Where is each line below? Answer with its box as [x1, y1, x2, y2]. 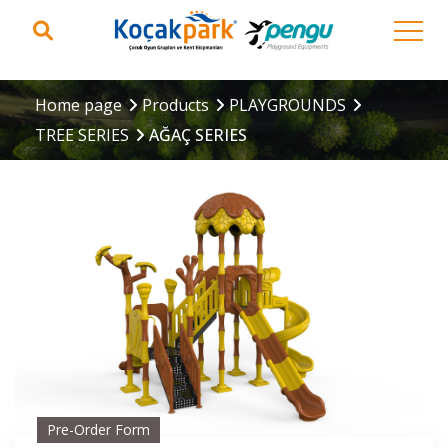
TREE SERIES [35, 124, 129, 146]
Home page [35, 94, 122, 116]
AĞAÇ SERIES [149, 124, 247, 146]
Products [142, 94, 209, 116]
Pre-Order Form [47, 419, 150, 439]
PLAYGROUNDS [229, 94, 346, 116]
